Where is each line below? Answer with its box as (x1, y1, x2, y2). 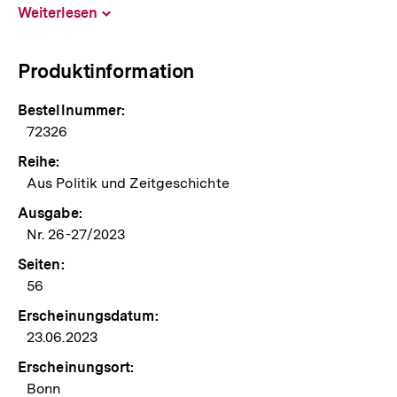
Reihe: (18, 152, 60, 170)
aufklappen (111, 12, 160, 24)
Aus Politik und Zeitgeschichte (27, 174, 230, 191)
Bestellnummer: (18, 101, 126, 119)
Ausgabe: (18, 204, 82, 222)
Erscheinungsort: (18, 358, 135, 376)
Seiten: (18, 255, 65, 273)
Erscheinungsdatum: (18, 307, 159, 324)
